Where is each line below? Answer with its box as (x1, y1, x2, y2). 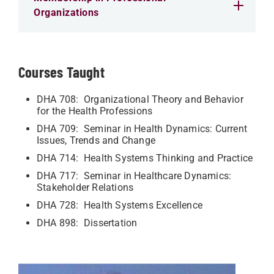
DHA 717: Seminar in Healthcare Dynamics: (37, 170, 232, 182)
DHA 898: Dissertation (37, 217, 138, 229)
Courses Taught (18, 63, 105, 81)
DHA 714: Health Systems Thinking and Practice (37, 152, 253, 164)
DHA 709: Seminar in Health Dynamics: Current (37, 123, 248, 135)
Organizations (34, 7, 99, 18)
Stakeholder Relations (37, 182, 134, 193)
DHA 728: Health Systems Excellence (37, 199, 202, 211)
